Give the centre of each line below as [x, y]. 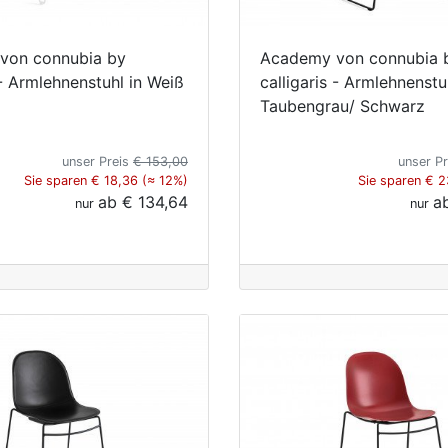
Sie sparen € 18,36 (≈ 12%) [106, 180]
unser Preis [97, 161]
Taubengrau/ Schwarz [342, 105]
